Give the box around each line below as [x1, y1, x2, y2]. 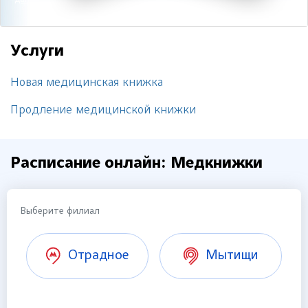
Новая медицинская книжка [10, 77, 163, 89]
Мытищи [206, 249, 259, 263]
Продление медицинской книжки [10, 104, 196, 117]
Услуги [10, 43, 64, 60]
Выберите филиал [21, 207, 100, 217]
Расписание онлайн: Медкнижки [10, 155, 263, 172]
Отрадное [68, 249, 130, 263]
